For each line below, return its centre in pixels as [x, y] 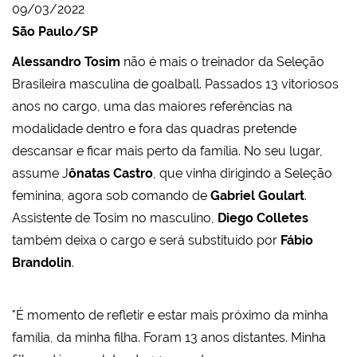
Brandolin [42, 262]
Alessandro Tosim [66, 61]
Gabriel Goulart [257, 195]
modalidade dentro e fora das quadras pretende [154, 128]
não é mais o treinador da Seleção [222, 61]
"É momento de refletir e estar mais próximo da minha [170, 315]
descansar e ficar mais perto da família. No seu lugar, [167, 151]
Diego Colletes [263, 218]
